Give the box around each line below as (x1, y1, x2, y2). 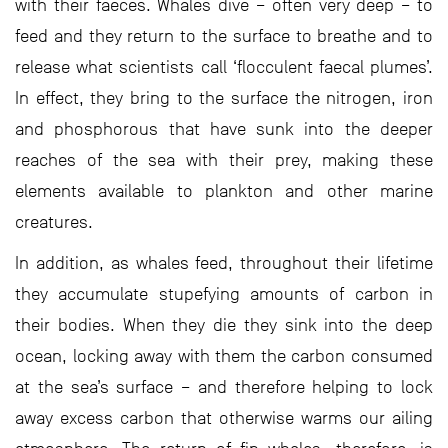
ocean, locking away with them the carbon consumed (15, 346, 433, 367)
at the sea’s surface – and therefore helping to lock (15, 377, 433, 398)
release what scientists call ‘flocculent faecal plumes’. (15, 57, 433, 78)
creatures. (15, 212, 93, 233)
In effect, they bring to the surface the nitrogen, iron (15, 88, 433, 109)
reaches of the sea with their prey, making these (15, 150, 433, 171)
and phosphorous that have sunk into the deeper (15, 119, 433, 140)
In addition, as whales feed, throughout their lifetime (15, 253, 433, 274)
